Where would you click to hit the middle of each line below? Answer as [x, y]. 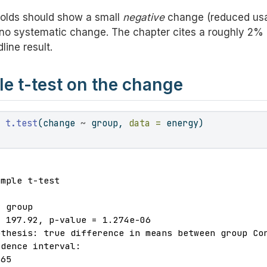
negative [144, 18]
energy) [183, 123]
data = [145, 123]
